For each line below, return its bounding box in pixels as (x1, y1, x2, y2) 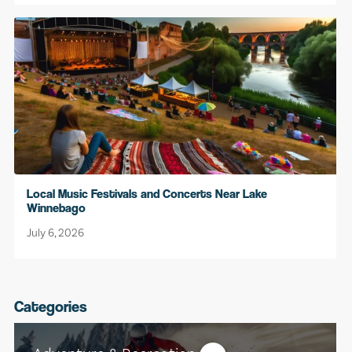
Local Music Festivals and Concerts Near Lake (27, 185, 267, 201)
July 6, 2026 (27, 225, 84, 239)
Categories (14, 297, 87, 316)
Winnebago (27, 200, 86, 215)
